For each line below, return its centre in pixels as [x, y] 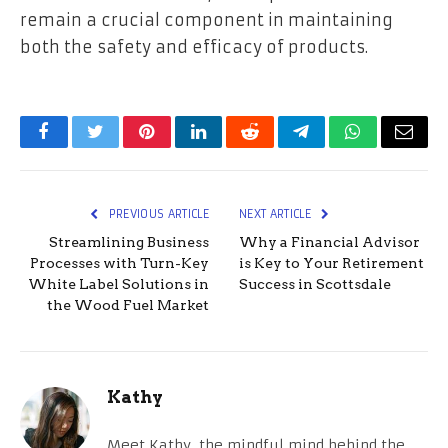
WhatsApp [390, 146]
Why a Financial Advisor [329, 241]
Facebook [77, 146]
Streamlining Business [129, 241]
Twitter [119, 146]
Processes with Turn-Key [119, 262]
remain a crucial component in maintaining [206, 19]
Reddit [272, 146]
